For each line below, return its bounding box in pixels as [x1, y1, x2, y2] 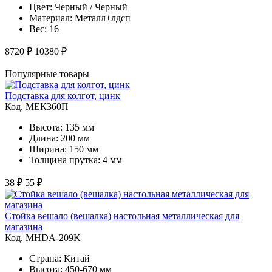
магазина [5, 221, 42, 232]
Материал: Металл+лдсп [29, 12, 131, 23]
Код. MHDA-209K [5, 232, 81, 243]
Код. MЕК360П [5, 101, 69, 112]
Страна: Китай [29, 253, 90, 263]
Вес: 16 [29, 23, 59, 34]
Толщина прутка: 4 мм [29, 154, 122, 165]
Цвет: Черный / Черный [29, 1, 127, 12]
